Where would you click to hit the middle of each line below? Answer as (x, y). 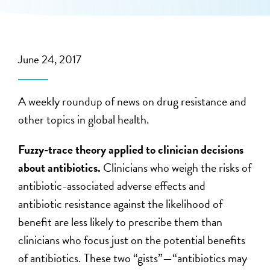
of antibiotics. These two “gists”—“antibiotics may (133, 258)
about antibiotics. (60, 168)
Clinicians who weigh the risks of (176, 168)
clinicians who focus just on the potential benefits (132, 240)
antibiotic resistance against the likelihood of (121, 204)
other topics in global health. (84, 119)
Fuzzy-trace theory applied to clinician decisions (131, 149)
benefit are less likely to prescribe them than (121, 222)
